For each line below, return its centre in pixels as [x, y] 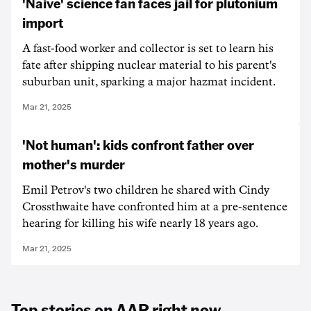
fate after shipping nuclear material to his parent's [149, 65]
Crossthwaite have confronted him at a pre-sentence [155, 207]
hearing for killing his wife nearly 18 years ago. [140, 224]
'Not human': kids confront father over [138, 144]
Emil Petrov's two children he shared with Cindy [146, 190]
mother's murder [74, 164]
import [43, 22]
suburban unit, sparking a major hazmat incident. [149, 82]
